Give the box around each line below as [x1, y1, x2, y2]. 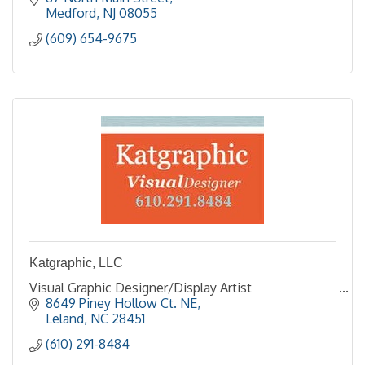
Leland [46, 310, 84, 327]
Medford [46, 4, 96, 21]
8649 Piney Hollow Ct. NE [46, 294, 197, 311]
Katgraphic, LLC [29, 255, 123, 270]
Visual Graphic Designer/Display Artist [29, 279, 252, 296]
